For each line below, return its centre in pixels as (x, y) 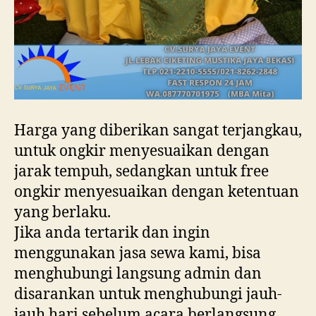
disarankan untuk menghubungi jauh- (148, 294)
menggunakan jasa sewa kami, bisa (138, 253)
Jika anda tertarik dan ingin (112, 233)
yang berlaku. (62, 212)
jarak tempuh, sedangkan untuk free (141, 171)
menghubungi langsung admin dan (138, 274)
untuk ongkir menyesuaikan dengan (142, 151)
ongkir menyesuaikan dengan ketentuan (157, 192)
